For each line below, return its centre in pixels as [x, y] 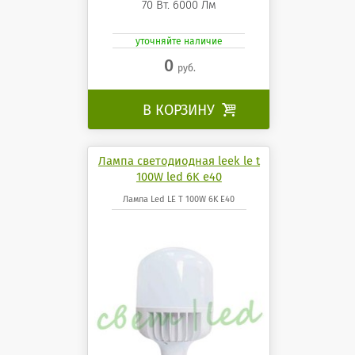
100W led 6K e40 [179, 176]
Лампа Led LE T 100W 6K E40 [179, 199]
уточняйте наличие [179, 42]
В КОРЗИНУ [180, 110]
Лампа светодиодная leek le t [179, 160]
